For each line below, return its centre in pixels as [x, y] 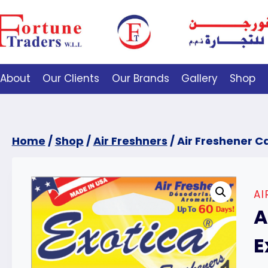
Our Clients [71, 79]
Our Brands [140, 79]
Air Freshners [130, 141]
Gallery [199, 79]
